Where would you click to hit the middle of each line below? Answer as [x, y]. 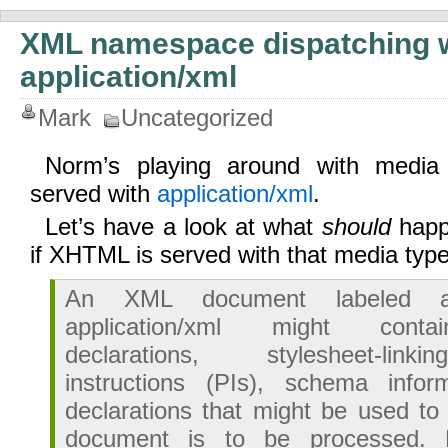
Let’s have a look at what [183, 226]
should [356, 226]
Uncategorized [197, 117]
